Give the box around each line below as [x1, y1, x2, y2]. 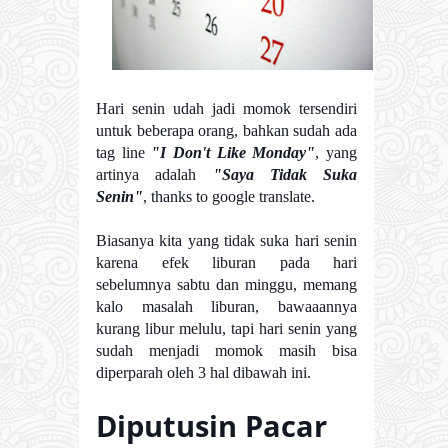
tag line [96, 144, 152, 162]
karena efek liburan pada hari [96, 254, 357, 272]
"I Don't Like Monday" [151, 144, 316, 162]
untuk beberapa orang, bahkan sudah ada [96, 122, 357, 140]
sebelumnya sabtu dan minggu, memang [96, 276, 357, 294]
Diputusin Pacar [96, 406, 327, 446]
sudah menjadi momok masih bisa [96, 342, 357, 360]
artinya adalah [96, 166, 213, 184]
